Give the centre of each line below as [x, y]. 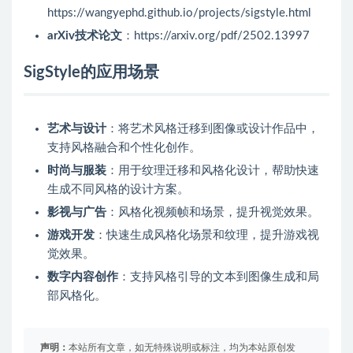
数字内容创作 [83, 277]
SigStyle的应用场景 [91, 73]
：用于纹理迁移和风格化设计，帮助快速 [213, 171]
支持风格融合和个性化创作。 [124, 148]
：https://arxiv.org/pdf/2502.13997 [216, 36]
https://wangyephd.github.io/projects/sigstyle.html [179, 13]
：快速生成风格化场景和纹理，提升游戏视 [207, 236]
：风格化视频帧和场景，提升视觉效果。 [213, 213]
